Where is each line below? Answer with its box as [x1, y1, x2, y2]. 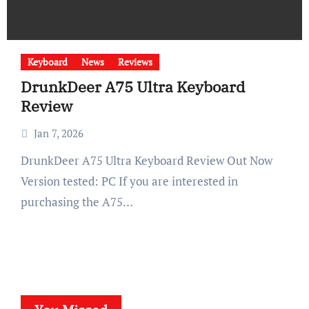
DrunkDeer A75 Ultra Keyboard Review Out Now [20, 152, 29, 169]
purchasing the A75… [20, 194, 133, 210]
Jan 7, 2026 [33, 126, 83, 141]
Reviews [117, 55, 152, 69]
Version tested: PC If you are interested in [20, 173, 238, 190]
